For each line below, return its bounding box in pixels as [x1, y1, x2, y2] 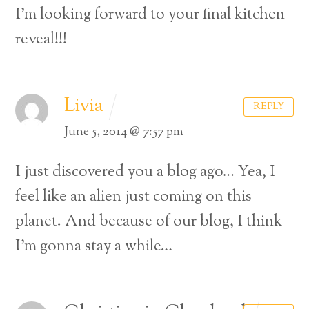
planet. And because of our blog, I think [15, 210, 283, 234]
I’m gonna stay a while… [15, 235, 173, 259]
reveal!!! [15, 28, 68, 51]
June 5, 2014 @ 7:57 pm [63, 123, 183, 141]
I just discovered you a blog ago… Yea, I [15, 161, 276, 184]
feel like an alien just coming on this [15, 186, 252, 209]
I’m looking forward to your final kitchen [15, 3, 286, 26]
